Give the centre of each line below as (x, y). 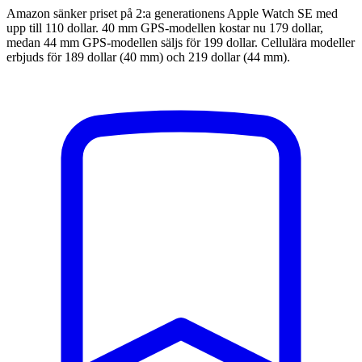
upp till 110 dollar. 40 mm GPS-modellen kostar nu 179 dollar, (165, 27)
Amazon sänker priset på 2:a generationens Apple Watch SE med (172, 13)
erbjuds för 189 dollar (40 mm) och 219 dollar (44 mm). (148, 57)
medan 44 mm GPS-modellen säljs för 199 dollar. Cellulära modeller (181, 42)
